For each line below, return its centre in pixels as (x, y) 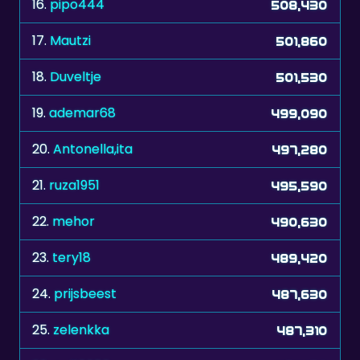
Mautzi (70, 41)
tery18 (72, 258)
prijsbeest (85, 294)
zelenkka (81, 330)
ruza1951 (74, 186)
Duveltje (76, 77)
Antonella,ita (93, 149)
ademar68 (82, 113)
